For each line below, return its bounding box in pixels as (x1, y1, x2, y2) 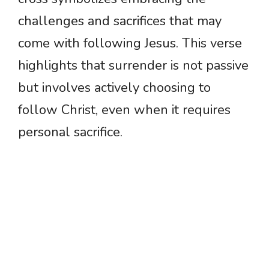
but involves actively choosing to (18, 78, 211, 97)
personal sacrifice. (18, 122, 122, 141)
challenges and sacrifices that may (18, 11, 222, 30)
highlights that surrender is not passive (18, 56, 249, 74)
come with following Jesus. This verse (18, 34, 242, 52)
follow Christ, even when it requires (18, 100, 231, 119)
